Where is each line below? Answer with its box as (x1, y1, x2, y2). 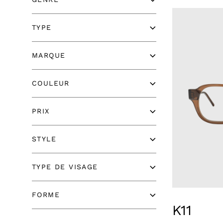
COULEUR (32, 78, 70, 88)
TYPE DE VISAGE (32, 162, 98, 172)
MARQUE (32, 50, 66, 60)
